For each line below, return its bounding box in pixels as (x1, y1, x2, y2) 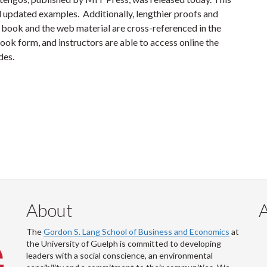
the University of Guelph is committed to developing (26, 238, 221, 249)
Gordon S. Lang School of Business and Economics (44, 226, 229, 237)
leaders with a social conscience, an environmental (26, 250, 213, 260)
